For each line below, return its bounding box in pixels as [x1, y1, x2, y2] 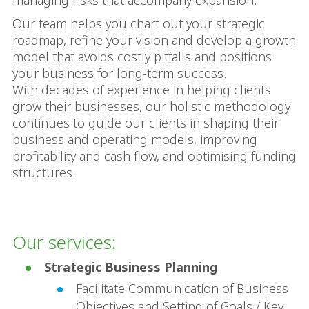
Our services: [12, 230, 116, 255]
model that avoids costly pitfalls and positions [12, 48, 272, 65]
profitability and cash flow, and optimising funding [12, 148, 296, 164]
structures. [12, 164, 75, 181]
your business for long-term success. [12, 65, 230, 81]
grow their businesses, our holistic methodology [12, 98, 290, 114]
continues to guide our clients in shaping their [12, 114, 279, 131]
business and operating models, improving [12, 131, 257, 148]
